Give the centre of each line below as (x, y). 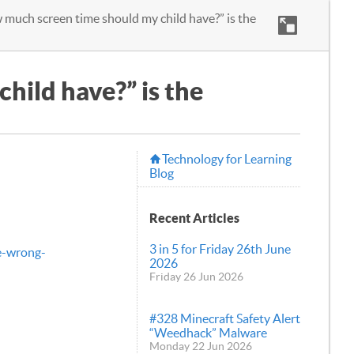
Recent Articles (194, 218)
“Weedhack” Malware (208, 333)
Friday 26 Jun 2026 (196, 277)
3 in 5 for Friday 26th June (220, 249)
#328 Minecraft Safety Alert (225, 319)
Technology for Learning (227, 159)
